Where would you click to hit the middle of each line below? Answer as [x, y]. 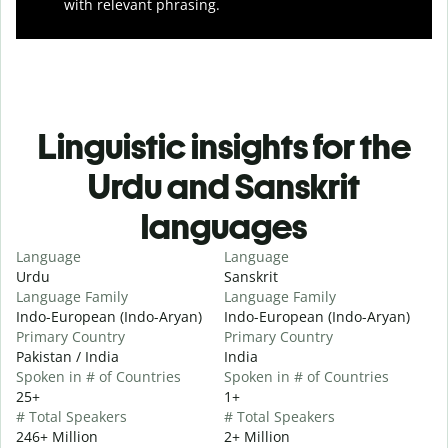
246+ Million [57, 436]
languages [224, 226]
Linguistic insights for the [224, 146]
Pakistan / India [67, 356]
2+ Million [257, 436]
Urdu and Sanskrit [224, 186]
